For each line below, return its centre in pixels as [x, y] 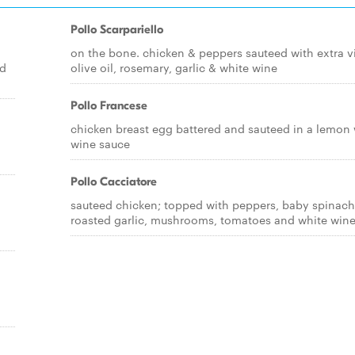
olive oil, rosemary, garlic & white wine [174, 67]
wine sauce [100, 143]
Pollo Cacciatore [114, 181]
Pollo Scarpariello [117, 29]
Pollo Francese [109, 105]
